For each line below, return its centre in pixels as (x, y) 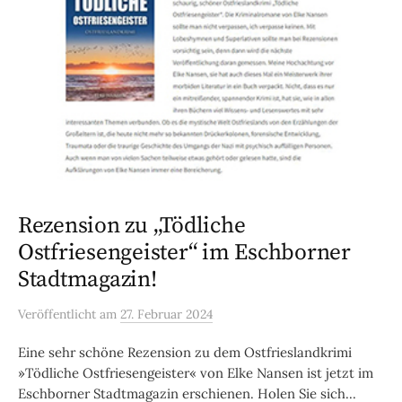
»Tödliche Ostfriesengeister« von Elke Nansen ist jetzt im (196, 373)
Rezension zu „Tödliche (132, 226)
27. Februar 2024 (166, 315)
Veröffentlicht (59, 315)
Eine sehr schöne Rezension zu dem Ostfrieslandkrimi (185, 353)
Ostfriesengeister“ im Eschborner (184, 253)
